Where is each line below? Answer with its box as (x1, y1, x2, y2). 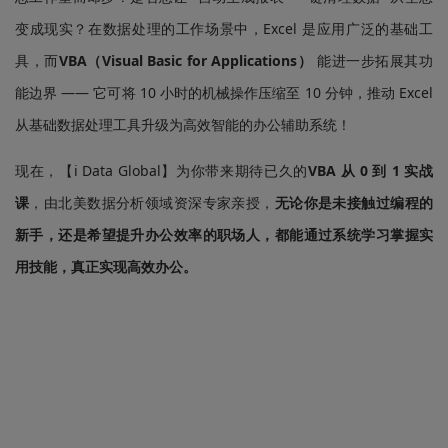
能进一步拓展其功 (312, 50, 434, 70)
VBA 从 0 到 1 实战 (307, 160, 434, 180)
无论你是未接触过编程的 (274, 192, 434, 212)
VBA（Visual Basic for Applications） (58, 50, 313, 70)
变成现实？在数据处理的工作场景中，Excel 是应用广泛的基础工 (15, 18, 433, 38)
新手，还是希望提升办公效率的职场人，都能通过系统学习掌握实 (15, 224, 433, 244)
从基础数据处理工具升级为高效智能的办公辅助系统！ (15, 114, 351, 134)
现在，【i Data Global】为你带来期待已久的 (15, 160, 308, 180)
